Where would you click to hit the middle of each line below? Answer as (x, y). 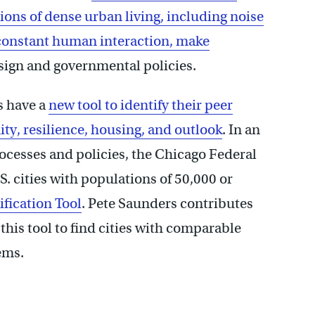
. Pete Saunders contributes (167, 203)
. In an (241, 129)
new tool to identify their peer (141, 105)
